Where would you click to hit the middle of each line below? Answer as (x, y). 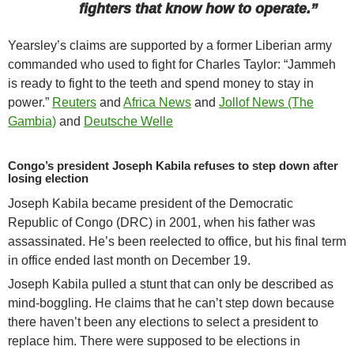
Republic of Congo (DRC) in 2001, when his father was (162, 223)
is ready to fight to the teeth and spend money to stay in (161, 84)
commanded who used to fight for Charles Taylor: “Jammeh (172, 65)
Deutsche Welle (128, 122)
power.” (30, 103)
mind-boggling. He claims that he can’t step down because (171, 303)
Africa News (157, 103)
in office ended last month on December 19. (129, 261)
